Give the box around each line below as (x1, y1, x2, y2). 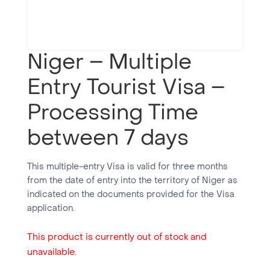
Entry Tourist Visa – (27, 78, 225, 99)
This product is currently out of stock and (27, 233, 207, 242)
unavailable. (27, 248, 77, 257)
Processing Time (27, 104, 198, 125)
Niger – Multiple (27, 53, 192, 74)
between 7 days (27, 129, 189, 150)
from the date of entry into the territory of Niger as (27, 177, 237, 186)
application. (27, 205, 75, 213)
